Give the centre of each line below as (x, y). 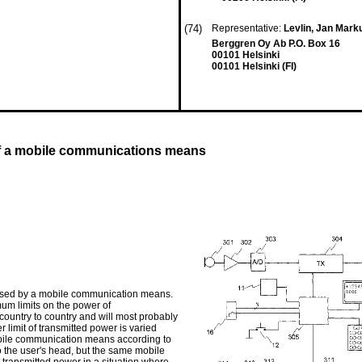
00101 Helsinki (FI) (254, 66)
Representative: (248, 28)
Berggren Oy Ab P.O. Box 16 (276, 44)
